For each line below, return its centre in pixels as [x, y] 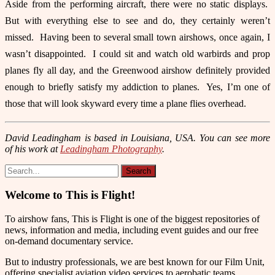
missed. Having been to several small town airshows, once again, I [137, 37]
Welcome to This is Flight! [70, 195]
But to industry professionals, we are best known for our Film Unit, [135, 262]
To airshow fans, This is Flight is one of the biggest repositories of [132, 219]
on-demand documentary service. [69, 241]
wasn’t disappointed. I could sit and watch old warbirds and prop [137, 53]
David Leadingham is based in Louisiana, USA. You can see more [137, 137]
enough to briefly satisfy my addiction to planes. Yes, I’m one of [137, 87]
